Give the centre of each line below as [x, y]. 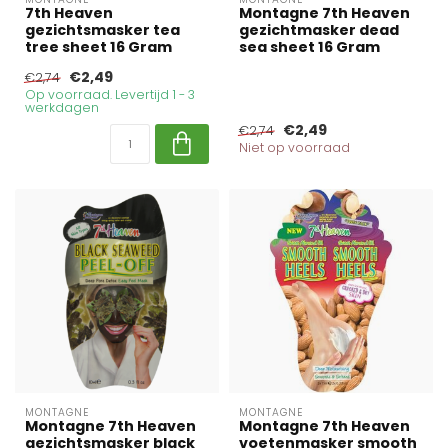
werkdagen [62, 107]
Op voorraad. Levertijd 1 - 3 [110, 94]
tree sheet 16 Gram [98, 47]
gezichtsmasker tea [102, 30]
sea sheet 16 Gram [309, 47]
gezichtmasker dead [319, 30]
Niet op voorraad [294, 147]
